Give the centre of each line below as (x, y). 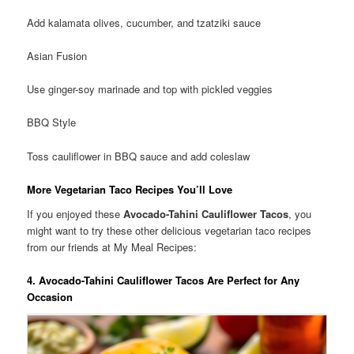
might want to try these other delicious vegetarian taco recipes (169, 231)
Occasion (50, 297)
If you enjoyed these (75, 214)
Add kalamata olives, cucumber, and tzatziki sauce (144, 23)
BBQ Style (52, 122)
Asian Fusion (57, 56)
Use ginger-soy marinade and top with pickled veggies (150, 89)
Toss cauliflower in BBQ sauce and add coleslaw (139, 156)
